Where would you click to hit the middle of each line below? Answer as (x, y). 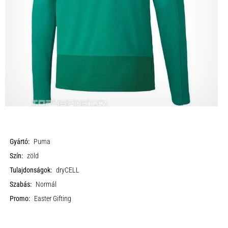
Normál (46, 184)
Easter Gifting (53, 199)
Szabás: (21, 184)
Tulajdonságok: (31, 170)
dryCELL (68, 170)
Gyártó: (20, 142)
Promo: (20, 199)
